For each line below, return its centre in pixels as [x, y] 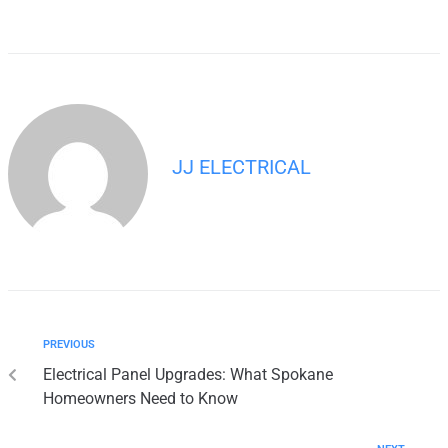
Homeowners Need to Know [140, 399]
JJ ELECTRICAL [241, 167]
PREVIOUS [69, 345]
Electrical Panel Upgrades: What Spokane [188, 375]
